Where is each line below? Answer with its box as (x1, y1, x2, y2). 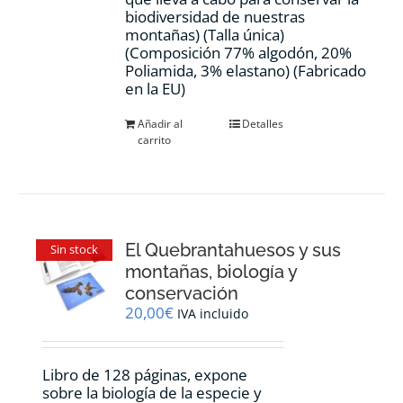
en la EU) (125, 77, 186, 99)
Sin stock (49, 241, 98, 258)
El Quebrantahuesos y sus (125, 238, 342, 261)
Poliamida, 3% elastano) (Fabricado (125, 59, 367, 81)
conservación (125, 282, 239, 304)
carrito (138, 131, 172, 148)
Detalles (242, 115, 284, 131)
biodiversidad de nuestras (125, 5, 306, 27)
